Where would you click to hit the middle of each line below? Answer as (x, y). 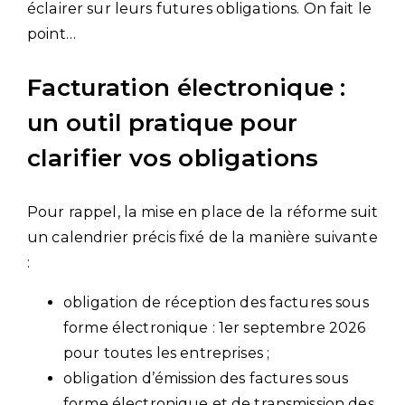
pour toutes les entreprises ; (167, 353)
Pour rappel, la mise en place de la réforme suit (202, 212)
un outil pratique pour (163, 122)
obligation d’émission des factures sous (206, 378)
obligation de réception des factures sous (216, 302)
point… (52, 33)
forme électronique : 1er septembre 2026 (215, 327)
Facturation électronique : (187, 87)
